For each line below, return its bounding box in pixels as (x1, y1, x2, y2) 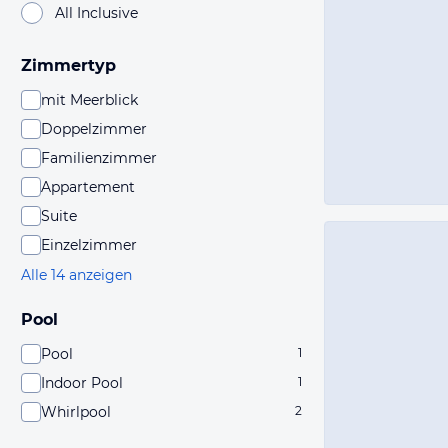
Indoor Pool (41, 374, 123, 392)
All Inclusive (55, 3, 138, 22)
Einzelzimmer (41, 236, 137, 254)
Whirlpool (41, 403, 111, 421)
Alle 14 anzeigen (21, 266, 132, 284)
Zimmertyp (21, 56, 116, 75)
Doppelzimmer (41, 120, 147, 138)
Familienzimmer (41, 149, 157, 167)
